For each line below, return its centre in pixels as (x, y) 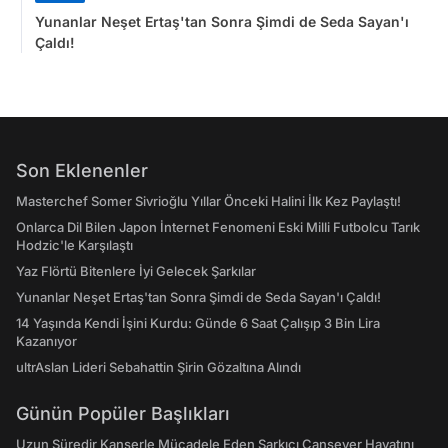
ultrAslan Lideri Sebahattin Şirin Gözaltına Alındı (158, 367)
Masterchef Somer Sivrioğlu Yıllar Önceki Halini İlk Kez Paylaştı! (208, 201)
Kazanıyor (46, 341)
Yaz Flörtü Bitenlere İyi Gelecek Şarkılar (136, 271)
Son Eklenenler (82, 170)
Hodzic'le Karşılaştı (74, 245)
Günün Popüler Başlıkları (123, 413)
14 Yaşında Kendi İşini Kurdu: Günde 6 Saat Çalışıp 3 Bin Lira (198, 323)
